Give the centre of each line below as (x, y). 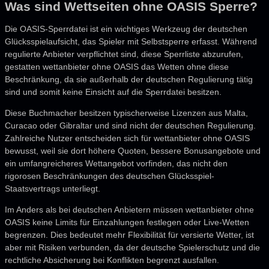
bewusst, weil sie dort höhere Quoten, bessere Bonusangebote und (133, 151)
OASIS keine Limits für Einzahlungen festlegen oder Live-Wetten (127, 222)
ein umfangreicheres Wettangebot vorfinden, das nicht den (116, 164)
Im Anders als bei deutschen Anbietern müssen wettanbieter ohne (129, 210)
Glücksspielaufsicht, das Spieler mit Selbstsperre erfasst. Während (131, 42)
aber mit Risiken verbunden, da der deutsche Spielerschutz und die (132, 248)
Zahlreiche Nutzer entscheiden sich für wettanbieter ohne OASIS (127, 138)
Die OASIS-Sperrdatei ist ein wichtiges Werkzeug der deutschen (126, 29)
